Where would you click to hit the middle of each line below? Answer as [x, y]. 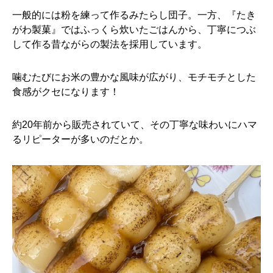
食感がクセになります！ [66, 92]
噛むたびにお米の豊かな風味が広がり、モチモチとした [134, 77]
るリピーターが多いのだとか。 [80, 139]
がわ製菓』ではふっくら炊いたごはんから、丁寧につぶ [134, 30]
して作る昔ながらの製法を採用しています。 [110, 44]
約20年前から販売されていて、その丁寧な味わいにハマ [135, 125]
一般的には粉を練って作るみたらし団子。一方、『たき [134, 15]
